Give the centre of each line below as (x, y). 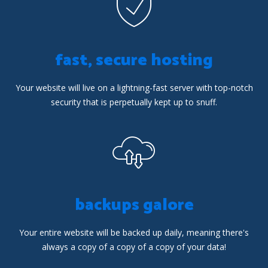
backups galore (134, 205)
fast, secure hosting (134, 60)
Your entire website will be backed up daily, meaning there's (134, 232)
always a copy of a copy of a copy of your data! (134, 247)
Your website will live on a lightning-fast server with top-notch (134, 88)
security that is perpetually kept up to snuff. (134, 102)
